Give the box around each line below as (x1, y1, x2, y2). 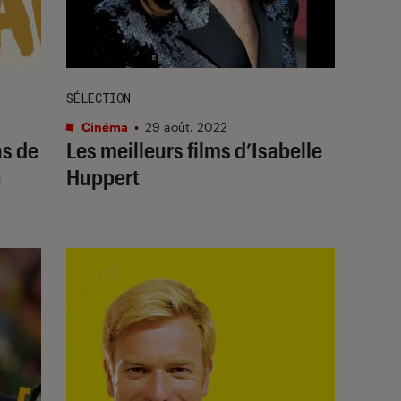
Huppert (66, 163, 140, 190)
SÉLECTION (66, 89, 131, 107)
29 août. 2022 (145, 118, 227, 134)
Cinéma (79, 118, 128, 134)
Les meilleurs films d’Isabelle (66, 136, 322, 163)
